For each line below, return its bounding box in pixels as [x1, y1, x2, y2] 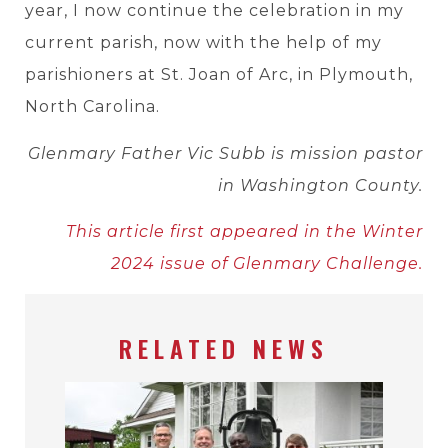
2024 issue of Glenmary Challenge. [111, 253, 423, 273]
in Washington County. [218, 175, 423, 195]
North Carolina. [25, 97, 160, 117]
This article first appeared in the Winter [66, 221, 423, 241]
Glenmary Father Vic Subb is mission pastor [28, 143, 423, 163]
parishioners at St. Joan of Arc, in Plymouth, [25, 65, 413, 85]
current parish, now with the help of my [25, 33, 382, 53]
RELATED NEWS [119, 330, 329, 367]
